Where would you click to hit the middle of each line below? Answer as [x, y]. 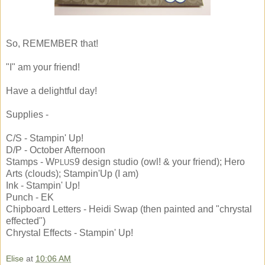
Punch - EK [30, 198]
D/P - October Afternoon [56, 150]
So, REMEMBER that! [52, 44]
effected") [26, 221]
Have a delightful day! [51, 91]
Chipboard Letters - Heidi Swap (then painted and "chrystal [129, 209]
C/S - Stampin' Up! [45, 138]
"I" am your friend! [43, 67]
